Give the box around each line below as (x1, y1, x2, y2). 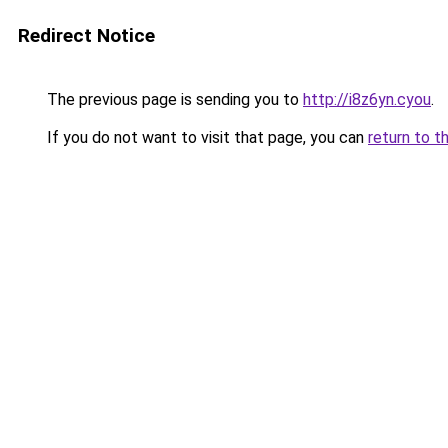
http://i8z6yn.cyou (303, 90, 431, 109)
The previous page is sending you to (43, 90, 303, 109)
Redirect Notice (18, 24, 155, 47)
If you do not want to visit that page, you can (43, 128, 368, 147)
